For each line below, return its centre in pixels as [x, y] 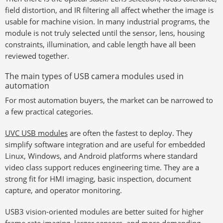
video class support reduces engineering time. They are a [102, 167]
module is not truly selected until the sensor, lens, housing [105, 33]
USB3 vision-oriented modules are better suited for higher [104, 212]
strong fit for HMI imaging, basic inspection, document [98, 179]
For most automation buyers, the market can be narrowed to [109, 100]
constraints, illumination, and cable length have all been [100, 44]
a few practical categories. [49, 111]
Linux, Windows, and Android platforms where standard [101, 156]
